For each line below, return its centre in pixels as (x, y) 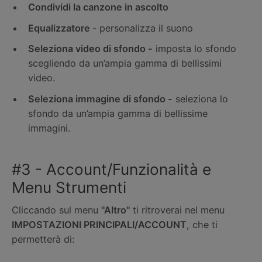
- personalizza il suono (143, 28)
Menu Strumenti (69, 187)
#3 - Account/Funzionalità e (111, 169)
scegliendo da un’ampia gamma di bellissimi (125, 63)
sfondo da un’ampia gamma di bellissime (118, 113)
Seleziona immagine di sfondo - (100, 99)
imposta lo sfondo (194, 49)
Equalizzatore (60, 28)
